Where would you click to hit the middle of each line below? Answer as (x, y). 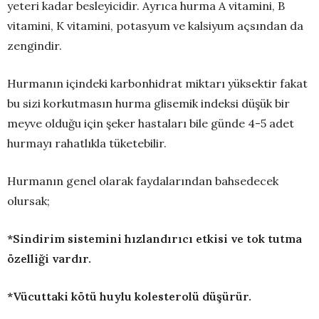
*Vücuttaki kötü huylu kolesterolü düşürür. (129, 297)
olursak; (28, 201)
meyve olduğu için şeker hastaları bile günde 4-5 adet (151, 124)
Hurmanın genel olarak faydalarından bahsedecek (143, 181)
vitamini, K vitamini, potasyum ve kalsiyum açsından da (155, 26)
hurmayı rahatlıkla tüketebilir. (87, 143)
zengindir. (35, 46)
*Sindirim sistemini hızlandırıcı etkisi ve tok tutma (155, 239)
